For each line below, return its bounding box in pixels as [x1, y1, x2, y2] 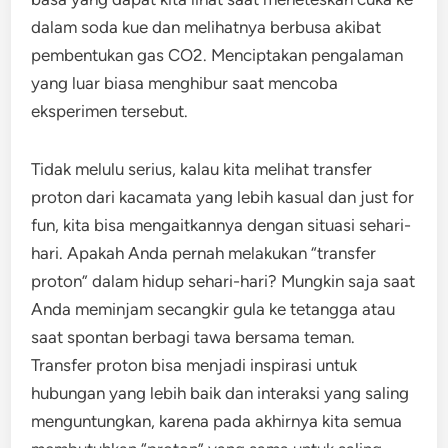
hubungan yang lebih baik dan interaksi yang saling [31, 383, 410, 403]
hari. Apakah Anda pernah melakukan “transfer [31, 243, 377, 263]
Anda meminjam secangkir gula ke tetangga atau [31, 299, 396, 319]
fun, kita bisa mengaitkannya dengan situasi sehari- [31, 215, 412, 235]
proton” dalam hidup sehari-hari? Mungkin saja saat [31, 271, 416, 291]
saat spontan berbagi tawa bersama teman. [31, 327, 356, 347]
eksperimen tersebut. [31, 101, 189, 121]
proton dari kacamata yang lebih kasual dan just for [31, 187, 415, 207]
